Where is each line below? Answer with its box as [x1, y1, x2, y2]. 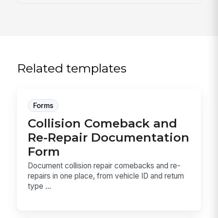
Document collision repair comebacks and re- [28, 161, 181, 171]
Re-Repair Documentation [28, 129, 190, 145]
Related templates [17, 61, 127, 76]
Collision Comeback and [28, 115, 178, 130]
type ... [28, 182, 52, 191]
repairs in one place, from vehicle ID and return [28, 171, 184, 181]
